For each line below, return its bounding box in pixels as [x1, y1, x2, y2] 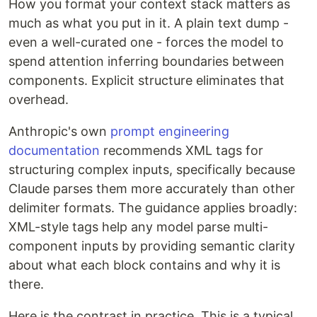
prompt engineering [110, 124, 229, 139]
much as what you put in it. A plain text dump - [8, 16, 289, 31]
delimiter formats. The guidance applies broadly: [8, 200, 297, 216]
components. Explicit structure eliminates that [8, 73, 284, 88]
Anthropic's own [8, 124, 110, 139]
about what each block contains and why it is [8, 258, 280, 273]
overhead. [8, 92, 69, 108]
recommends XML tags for [100, 143, 263, 158]
